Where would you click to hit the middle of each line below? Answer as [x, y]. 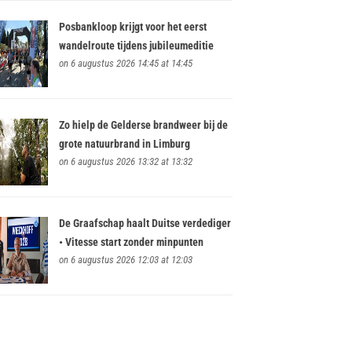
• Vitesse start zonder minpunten [131, 242]
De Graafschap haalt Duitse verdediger [145, 224]
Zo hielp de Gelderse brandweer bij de [143, 125]
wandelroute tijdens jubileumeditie [136, 45]
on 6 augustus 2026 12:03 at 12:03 [125, 260]
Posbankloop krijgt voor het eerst [132, 26]
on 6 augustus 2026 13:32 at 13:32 [125, 162]
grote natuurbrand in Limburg [124, 144]
